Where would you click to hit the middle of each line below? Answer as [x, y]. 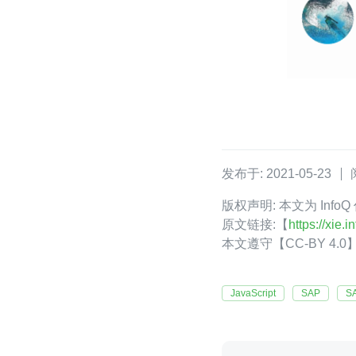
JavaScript [253, 294]
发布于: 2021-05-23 [277, 174]
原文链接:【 [255, 225]
